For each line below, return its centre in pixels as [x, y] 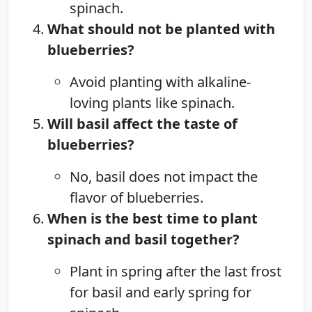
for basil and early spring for [161, 292]
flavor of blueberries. [136, 197]
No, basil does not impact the [164, 176]
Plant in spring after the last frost [175, 271]
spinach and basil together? [143, 239]
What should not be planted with [161, 29]
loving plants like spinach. [152, 102]
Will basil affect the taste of [142, 123]
